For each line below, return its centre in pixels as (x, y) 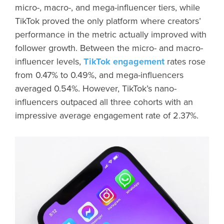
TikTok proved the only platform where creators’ (108, 21)
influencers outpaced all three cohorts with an (104, 102)
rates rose (185, 61)
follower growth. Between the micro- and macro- (109, 48)
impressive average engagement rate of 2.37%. (108, 115)
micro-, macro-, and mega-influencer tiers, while (107, 7)
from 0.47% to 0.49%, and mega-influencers (99, 75)
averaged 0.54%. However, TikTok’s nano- (96, 88)
